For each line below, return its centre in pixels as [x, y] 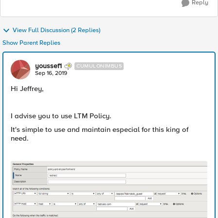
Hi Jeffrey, [27, 89]
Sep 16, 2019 [51, 73]
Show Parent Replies [31, 43]
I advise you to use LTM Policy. [61, 116]
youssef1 [48, 66]
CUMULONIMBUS [99, 66]
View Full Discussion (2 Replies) [56, 30]
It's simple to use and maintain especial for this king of [100, 129]
